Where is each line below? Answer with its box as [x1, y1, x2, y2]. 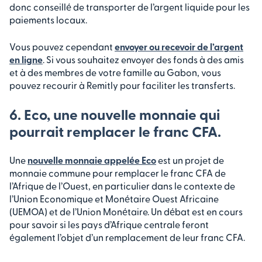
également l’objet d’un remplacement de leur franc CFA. [9, 232, 245, 243]
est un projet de [156, 154, 224, 166]
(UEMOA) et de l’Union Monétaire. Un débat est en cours [9, 206, 243, 218]
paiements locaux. [9, 14, 87, 26]
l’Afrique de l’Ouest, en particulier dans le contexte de [9, 180, 235, 192]
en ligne [9, 54, 43, 65]
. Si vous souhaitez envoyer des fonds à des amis [43, 54, 244, 65]
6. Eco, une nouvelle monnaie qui [9, 105, 220, 123]
